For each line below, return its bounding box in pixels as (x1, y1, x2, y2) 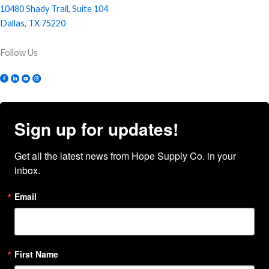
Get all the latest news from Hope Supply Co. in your (14, 148, 236, 163)
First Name (14, 247, 58, 260)
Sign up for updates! (14, 116, 178, 141)
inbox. (14, 163, 40, 177)
